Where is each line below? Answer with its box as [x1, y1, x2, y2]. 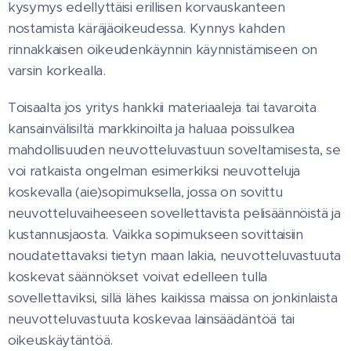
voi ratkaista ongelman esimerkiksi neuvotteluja [8, 162, 300, 180]
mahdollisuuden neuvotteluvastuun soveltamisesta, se [8, 141, 341, 159]
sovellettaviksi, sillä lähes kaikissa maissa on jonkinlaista [8, 289, 338, 307]
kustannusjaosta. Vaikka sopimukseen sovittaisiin [8, 226, 303, 244]
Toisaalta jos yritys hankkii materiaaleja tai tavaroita [8, 99, 317, 117]
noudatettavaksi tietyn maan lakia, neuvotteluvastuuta [8, 247, 342, 265]
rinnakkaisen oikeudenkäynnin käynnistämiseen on [8, 41, 317, 59]
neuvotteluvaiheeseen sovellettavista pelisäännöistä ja [8, 204, 341, 223]
